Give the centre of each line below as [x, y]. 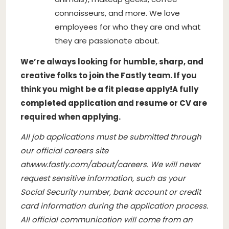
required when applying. [71, 117]
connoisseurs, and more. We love [117, 13]
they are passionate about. [107, 40]
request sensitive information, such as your [103, 178]
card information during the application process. [114, 205]
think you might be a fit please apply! [96, 89]
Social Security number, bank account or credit [111, 192]
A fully [185, 89]
